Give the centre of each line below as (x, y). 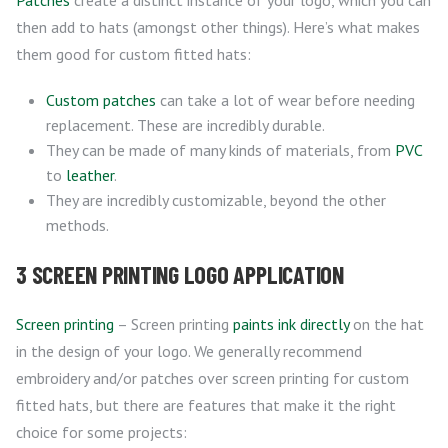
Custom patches (101, 100)
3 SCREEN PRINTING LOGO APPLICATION (180, 275)
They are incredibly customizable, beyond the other (216, 200)
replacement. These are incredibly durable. (185, 125)
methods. (77, 225)
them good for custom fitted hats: (133, 54)
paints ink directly (291, 324)
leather (90, 175)
